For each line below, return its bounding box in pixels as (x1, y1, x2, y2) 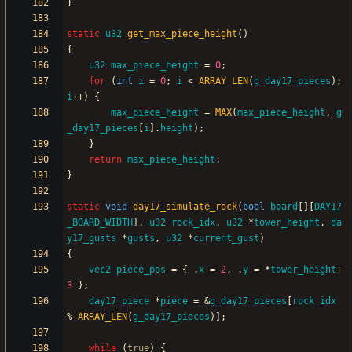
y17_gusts (67, 233, 116, 244)
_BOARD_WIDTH (67, 217, 133, 229)
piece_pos (116, 264, 166, 276)
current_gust (193, 233, 259, 244)
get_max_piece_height (127, 28, 237, 40)
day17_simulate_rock (133, 201, 237, 213)
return (89, 154, 122, 166)
